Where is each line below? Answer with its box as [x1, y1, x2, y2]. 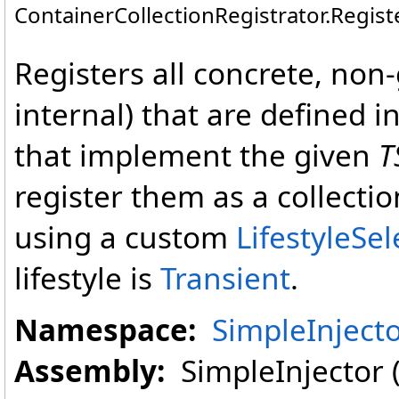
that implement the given [14, 134, 379, 175]
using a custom [14, 216, 236, 257]
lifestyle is [14, 257, 160, 298]
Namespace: [14, 309, 196, 350]
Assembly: [14, 350, 165, 391]
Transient [160, 257, 290, 298]
